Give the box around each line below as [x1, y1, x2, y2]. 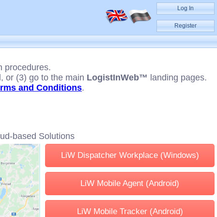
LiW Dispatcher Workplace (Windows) [61, 151, 199, 160]
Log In [177, 5, 194, 12]
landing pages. [147, 73, 207, 82]
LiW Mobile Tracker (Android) [77, 207, 183, 216]
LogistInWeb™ [86, 73, 148, 82]
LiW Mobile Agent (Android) [80, 179, 179, 188]
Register [174, 22, 197, 29]
